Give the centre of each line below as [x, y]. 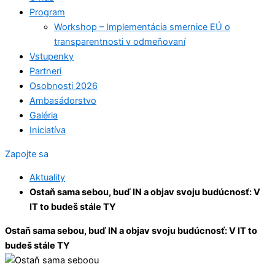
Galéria [44, 116]
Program [47, 13]
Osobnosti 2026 [64, 86]
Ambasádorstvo [63, 101]
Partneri [45, 72]
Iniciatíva [48, 130]
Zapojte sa [27, 154]
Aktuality [47, 178]
